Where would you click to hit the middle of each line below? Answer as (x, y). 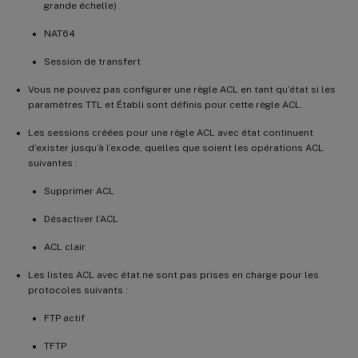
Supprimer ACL (79, 191)
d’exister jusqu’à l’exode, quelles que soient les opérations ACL (176, 147)
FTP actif (64, 318)
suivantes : (53, 163)
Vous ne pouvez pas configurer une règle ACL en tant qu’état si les (182, 89)
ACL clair (65, 247)
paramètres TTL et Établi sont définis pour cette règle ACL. (165, 104)
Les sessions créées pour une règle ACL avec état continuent (171, 132)
